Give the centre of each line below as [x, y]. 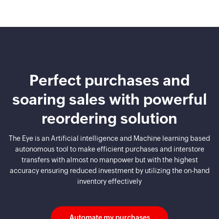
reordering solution [109, 119]
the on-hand [190, 171]
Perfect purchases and [109, 80]
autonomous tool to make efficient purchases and [93, 149]
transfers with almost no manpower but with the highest [109, 160]
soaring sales [59, 99]
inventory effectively [109, 181]
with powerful [156, 99]
